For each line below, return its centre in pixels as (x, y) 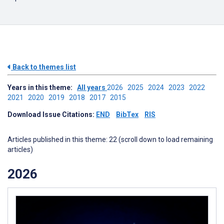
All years (92, 87)
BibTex (127, 114)
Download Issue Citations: (52, 114)
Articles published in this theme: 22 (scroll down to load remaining (110, 139)
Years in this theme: (42, 87)
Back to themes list (43, 67)
